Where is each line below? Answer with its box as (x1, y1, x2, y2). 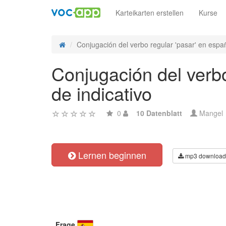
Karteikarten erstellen (116, 8, 184, 18)
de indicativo (51, 80, 152, 106)
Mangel (197, 108, 223, 118)
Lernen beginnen (75, 148, 146, 161)
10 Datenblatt (136, 108, 182, 118)
